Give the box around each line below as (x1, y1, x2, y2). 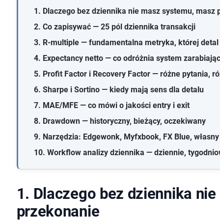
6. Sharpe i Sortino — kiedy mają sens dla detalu (33, 85, 204, 95)
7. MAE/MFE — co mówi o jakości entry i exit (33, 101, 190, 110)
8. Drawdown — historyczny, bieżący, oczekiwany (33, 116, 206, 126)
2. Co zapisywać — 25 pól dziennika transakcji (33, 22, 195, 32)
